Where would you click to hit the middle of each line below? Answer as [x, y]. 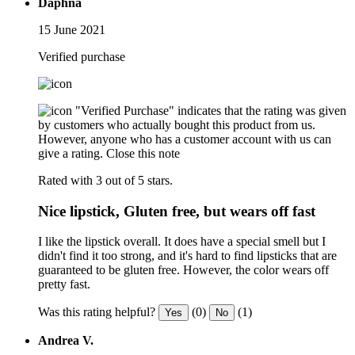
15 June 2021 [72, 29]
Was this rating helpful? [97, 312]
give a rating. [71, 153]
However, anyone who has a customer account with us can [185, 139]
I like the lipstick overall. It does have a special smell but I [182, 242]
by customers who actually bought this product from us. [177, 124]
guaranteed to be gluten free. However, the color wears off [183, 270]
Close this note [143, 153]
